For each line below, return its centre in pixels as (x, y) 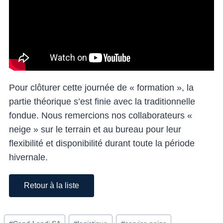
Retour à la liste (52, 186)
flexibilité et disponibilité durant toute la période (102, 144)
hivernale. (28, 158)
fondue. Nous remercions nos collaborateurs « (101, 116)
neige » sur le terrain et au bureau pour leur (95, 130)
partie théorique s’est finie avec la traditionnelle (102, 102)
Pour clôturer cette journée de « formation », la (101, 88)
